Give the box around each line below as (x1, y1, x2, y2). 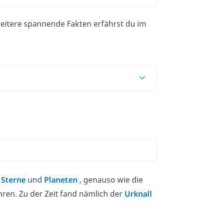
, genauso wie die (79, 174, 143, 185)
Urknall (124, 188, 152, 199)
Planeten (44, 174, 79, 185)
